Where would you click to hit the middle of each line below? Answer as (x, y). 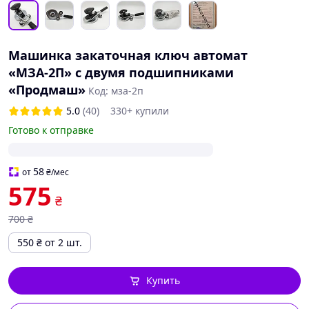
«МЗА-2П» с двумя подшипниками (121, 72)
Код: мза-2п (116, 91)
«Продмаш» (47, 90)
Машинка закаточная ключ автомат (128, 55)
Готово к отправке (51, 130)
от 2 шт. (63, 242)
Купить (163, 280)
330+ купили (140, 111)
